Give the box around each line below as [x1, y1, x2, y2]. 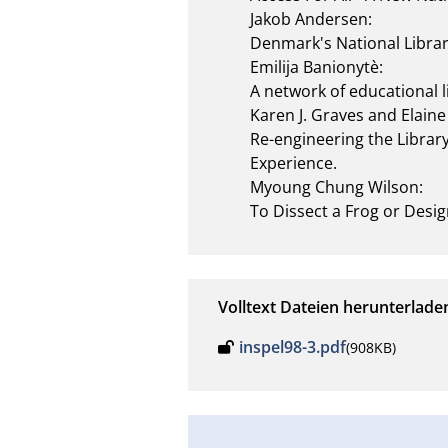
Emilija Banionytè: [250, 55, 384, 78]
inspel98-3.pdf [239, 335, 347, 358]
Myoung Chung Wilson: [250, 175, 424, 198]
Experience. [250, 151, 338, 174]
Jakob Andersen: [250, 7, 373, 30]
